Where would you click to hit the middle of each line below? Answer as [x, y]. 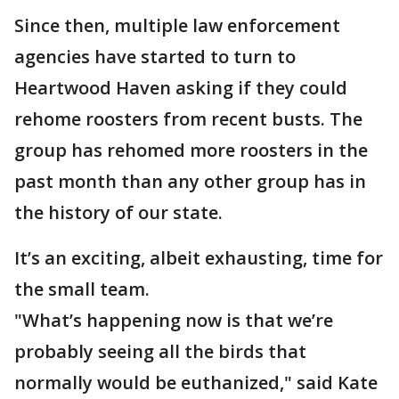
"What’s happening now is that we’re [174, 320]
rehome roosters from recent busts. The [188, 119]
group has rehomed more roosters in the [191, 150]
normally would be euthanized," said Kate [196, 383]
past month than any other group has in [190, 181]
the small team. [82, 289]
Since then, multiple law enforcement [177, 25]
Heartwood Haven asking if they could [181, 88]
